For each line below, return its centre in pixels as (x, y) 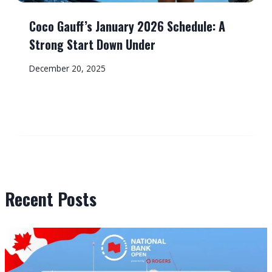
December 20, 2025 (67, 68)
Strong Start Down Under (92, 44)
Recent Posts (51, 199)
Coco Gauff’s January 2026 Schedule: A (127, 26)
